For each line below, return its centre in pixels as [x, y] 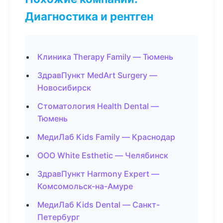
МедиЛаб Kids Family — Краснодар [106, 137]
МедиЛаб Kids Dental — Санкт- [99, 205]
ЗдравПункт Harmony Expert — [98, 174]
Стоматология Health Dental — [98, 106]
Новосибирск [64, 88]
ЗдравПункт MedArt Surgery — [97, 75]
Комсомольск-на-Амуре [85, 186]
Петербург [58, 217]
